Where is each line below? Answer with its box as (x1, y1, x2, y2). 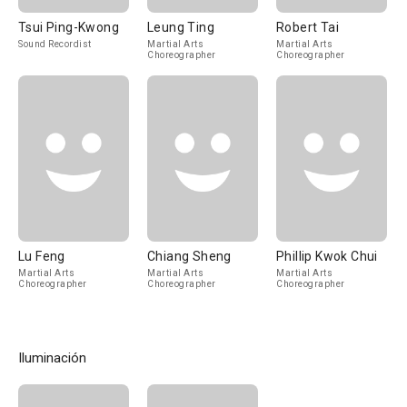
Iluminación (18, 350, 86, 366)
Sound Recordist (18, 39, 92, 49)
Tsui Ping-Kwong (18, 20, 119, 35)
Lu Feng (18, 249, 65, 263)
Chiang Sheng (147, 249, 232, 263)
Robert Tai (276, 20, 339, 35)
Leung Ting (147, 20, 214, 35)
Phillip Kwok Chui (276, 249, 378, 263)
